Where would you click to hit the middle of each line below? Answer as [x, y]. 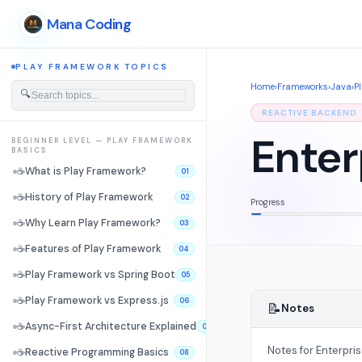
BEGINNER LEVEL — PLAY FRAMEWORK [102, 141]
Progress [267, 202]
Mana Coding [89, 24]
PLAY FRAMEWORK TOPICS [92, 67]
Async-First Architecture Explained [111, 326]
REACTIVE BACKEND [309, 113]
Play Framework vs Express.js [97, 301]
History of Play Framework [89, 197]
